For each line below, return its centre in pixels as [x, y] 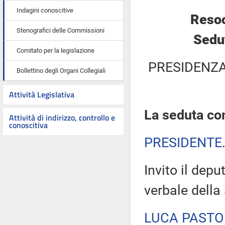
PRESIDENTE [183, 143]
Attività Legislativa [42, 94]
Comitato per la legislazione [55, 50]
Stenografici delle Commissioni [61, 30]
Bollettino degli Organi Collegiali [61, 71]
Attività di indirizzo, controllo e [62, 118]
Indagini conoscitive [45, 10]
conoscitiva [28, 125]
